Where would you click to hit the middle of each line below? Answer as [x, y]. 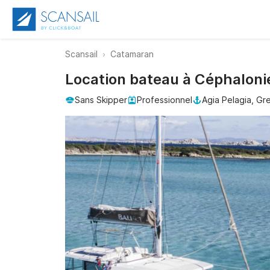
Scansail [81, 54]
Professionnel [165, 100]
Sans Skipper [101, 100]
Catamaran [132, 54]
